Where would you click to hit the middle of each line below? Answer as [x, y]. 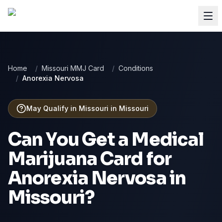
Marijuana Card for [90, 159]
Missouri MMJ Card [73, 68]
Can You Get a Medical [106, 139]
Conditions [136, 68]
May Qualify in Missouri [67, 108]
